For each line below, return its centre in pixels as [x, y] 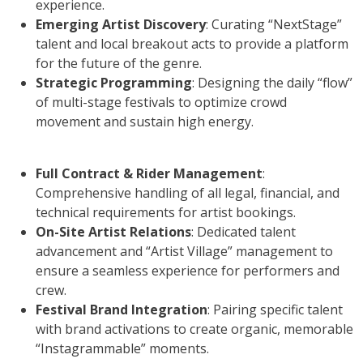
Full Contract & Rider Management [149, 173]
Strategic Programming [114, 82]
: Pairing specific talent [275, 309]
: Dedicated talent [243, 231]
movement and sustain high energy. [145, 121]
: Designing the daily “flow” [272, 82]
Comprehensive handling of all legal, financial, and [188, 192]
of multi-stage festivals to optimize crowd [161, 102]
